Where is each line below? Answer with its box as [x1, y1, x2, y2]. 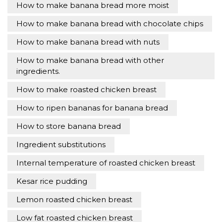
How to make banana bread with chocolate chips [16, 19, 203, 29]
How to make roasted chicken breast [16, 85, 157, 95]
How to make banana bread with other [16, 55, 164, 65]
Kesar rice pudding [16, 176, 87, 186]
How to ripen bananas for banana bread [16, 103, 168, 113]
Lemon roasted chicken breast [16, 195, 132, 205]
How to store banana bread [16, 121, 121, 131]
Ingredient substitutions [16, 140, 106, 150]
